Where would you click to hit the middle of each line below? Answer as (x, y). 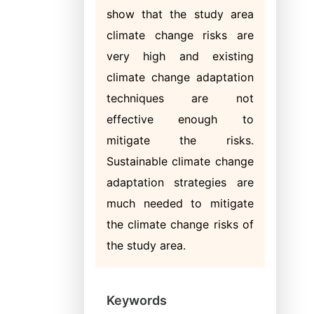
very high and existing (180, 56)
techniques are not (180, 98)
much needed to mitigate (180, 203)
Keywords (137, 300)
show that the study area (180, 14)
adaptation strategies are (180, 182)
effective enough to (180, 119)
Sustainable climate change (180, 161)
